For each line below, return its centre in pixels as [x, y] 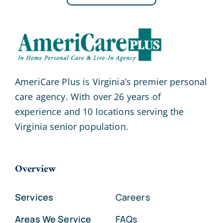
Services [34, 197]
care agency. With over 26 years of [88, 97]
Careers [133, 197]
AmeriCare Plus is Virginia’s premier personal [111, 82]
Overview [35, 170]
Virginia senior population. [71, 127]
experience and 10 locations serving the [99, 112]
